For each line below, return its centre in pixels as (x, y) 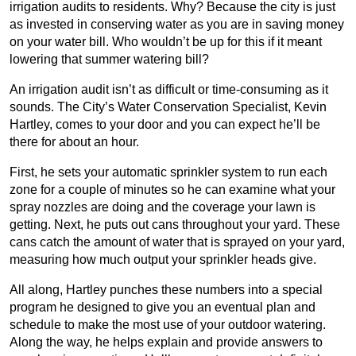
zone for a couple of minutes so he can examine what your (172, 190)
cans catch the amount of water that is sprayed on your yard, (177, 242)
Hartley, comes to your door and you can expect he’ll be (165, 124)
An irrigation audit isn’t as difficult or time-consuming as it (169, 89)
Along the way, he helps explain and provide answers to (166, 342)
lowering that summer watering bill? (109, 59)
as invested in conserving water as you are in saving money (177, 24)
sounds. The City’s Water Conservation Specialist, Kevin (168, 107)
